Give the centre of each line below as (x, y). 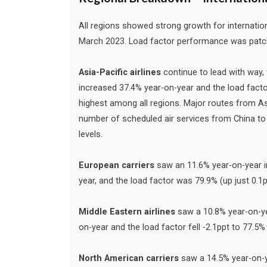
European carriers (117, 165)
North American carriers (130, 258)
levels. (91, 134)
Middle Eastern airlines (128, 212)
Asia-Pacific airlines (120, 72)
